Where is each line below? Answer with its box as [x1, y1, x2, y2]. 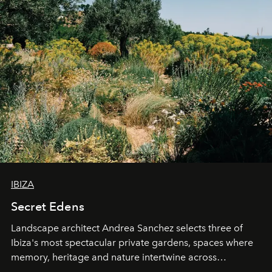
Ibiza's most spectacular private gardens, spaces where [11, 236, 253, 248]
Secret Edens [11, 199, 84, 214]
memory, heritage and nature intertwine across [11, 251, 217, 263]
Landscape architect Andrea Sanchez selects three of [11, 222, 243, 234]
